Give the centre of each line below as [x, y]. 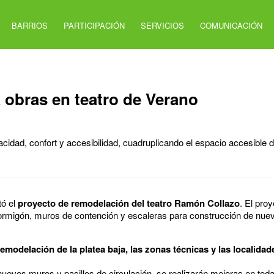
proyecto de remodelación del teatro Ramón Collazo [129, 203]
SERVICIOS [163, 25]
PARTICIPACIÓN [94, 25]
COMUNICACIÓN [231, 25]
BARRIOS [30, 25]
